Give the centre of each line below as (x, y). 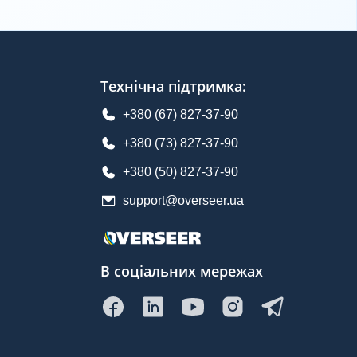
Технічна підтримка (171, 86)
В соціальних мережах (182, 271)
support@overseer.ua (183, 201)
